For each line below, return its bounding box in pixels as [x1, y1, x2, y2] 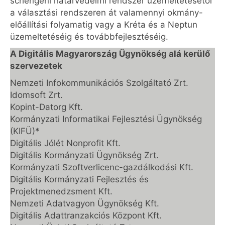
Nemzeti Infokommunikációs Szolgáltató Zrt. [10, 78, 188, 88]
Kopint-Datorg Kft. [10, 102, 83, 112]
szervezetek [10, 61, 62, 71]
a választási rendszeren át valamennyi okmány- [10, 8, 203, 18]
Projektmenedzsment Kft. [10, 186, 113, 196]
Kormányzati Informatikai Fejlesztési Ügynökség [10, 114, 202, 124]
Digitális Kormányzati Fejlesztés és [10, 174, 149, 184]
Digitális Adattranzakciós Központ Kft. [10, 210, 162, 220]
